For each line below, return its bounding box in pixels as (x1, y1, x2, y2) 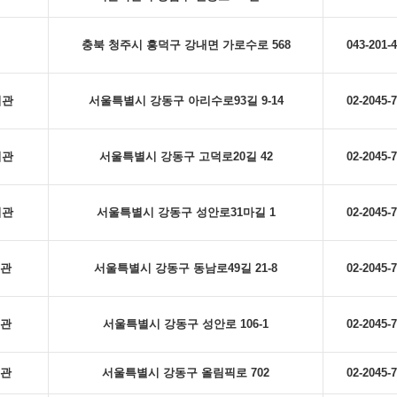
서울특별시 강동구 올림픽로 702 (102, 366, 269, 379)
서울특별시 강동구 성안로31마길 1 (96, 206, 276, 219)
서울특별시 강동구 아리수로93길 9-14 (88, 94, 284, 107)
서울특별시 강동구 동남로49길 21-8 (94, 261, 277, 275)
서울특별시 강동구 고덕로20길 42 (98, 150, 273, 163)
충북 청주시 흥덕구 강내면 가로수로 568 (81, 38, 291, 51)
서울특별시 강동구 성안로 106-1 (103, 317, 269, 331)
